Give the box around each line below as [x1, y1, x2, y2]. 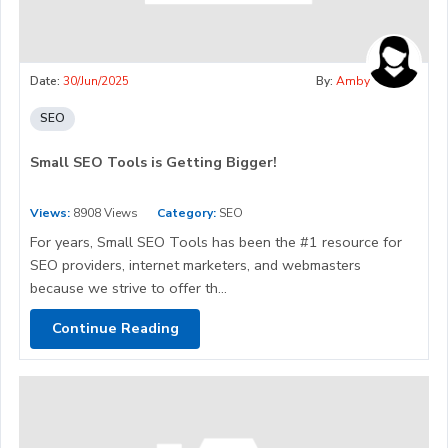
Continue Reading [51, 318, 179, 339]
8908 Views [70, 204, 138, 221]
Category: [157, 204, 216, 221]
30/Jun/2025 [63, 72, 129, 89]
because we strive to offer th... [30, 277, 227, 298]
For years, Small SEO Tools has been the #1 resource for [30, 231, 402, 252]
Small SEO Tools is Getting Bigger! [30, 151, 277, 172]
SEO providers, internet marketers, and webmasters [30, 254, 361, 275]
